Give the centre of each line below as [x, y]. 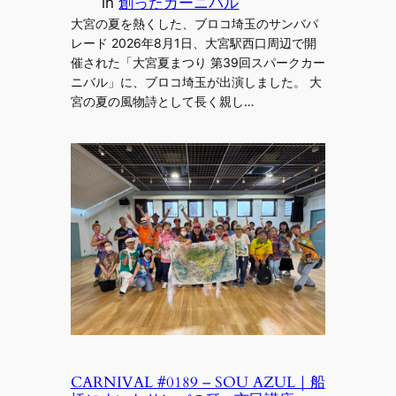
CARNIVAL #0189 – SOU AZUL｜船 [198, 382]
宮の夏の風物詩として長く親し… [162, 102]
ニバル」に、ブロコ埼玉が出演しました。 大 [196, 82]
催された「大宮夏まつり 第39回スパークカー [198, 63]
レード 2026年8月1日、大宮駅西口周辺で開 [193, 43]
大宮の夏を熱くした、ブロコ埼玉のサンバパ [194, 24]
